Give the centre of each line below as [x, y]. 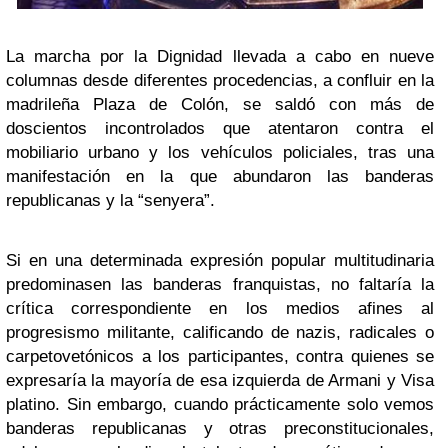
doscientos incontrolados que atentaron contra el [220, 129]
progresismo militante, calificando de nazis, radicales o [220, 333]
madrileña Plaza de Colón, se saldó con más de [220, 105]
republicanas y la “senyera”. [110, 201]
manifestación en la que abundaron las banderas [220, 177]
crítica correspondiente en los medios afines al [220, 309]
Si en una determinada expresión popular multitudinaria [220, 261]
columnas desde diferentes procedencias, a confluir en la [220, 81]
